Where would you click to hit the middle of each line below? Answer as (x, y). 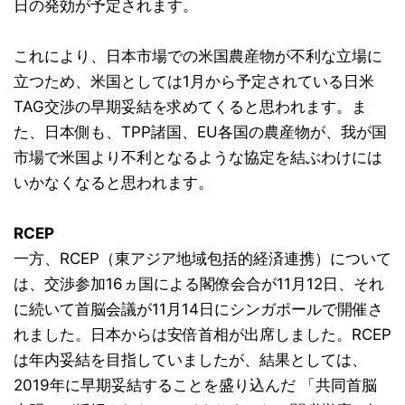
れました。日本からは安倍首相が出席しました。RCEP (202, 334)
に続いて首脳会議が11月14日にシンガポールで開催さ (198, 309)
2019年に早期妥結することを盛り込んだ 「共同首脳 (195, 385)
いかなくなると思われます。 (113, 182)
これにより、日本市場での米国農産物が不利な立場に (198, 56)
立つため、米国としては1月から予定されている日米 (194, 81)
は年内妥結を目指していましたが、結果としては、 (190, 359)
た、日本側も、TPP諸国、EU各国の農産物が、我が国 (200, 132)
